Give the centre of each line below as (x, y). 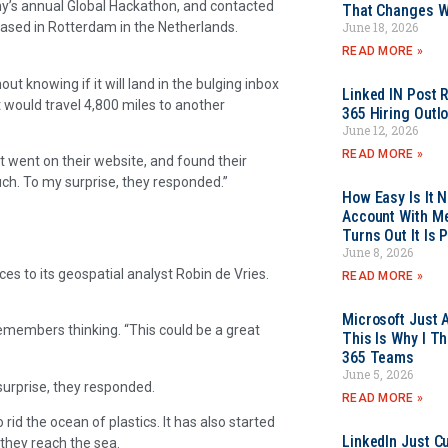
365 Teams (378, 357)
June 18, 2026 (379, 27)
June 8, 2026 (377, 252)
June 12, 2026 (379, 130)
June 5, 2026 (377, 374)
